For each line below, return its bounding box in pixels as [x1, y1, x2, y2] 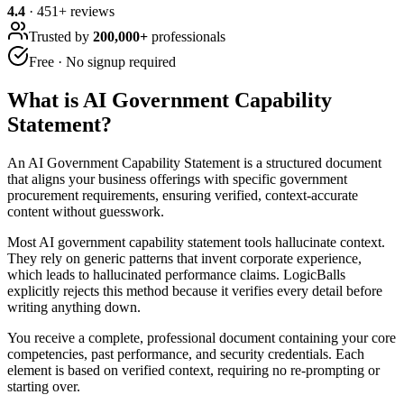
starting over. [7, 378, 80, 394]
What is [7, 87, 83, 112]
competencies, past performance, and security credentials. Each [7, 345, 364, 362]
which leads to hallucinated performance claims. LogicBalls [7, 266, 345, 282]
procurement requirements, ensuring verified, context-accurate [7, 187, 358, 203]
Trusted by [29, 28, 93, 44]
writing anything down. [7, 298, 141, 315]
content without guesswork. [7, 203, 164, 219]
